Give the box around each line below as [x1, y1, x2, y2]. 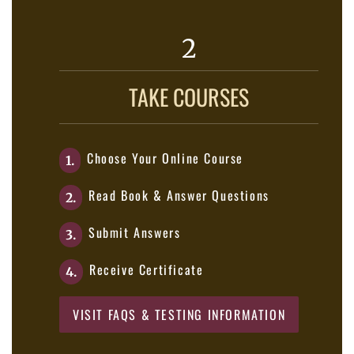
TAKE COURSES [129, 80, 249, 113]
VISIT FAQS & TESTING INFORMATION [73, 304, 286, 324]
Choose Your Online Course [87, 148, 243, 168]
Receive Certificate [89, 259, 204, 279]
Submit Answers [88, 222, 181, 242]
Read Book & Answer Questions [88, 185, 269, 205]
